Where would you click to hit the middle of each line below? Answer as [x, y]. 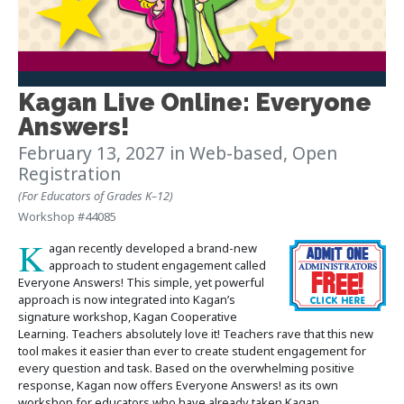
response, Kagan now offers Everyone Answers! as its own [178, 385]
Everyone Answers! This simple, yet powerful [141, 282]
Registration [69, 173]
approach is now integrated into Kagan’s [127, 299]
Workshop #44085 [67, 216]
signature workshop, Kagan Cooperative [128, 316]
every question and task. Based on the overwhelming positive [186, 367]
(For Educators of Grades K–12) [96, 195]
